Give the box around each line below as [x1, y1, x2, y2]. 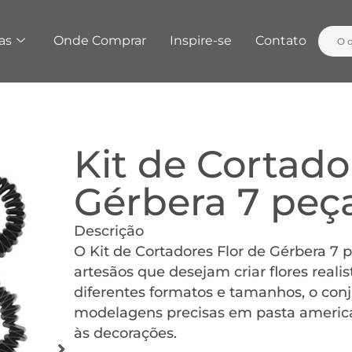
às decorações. [74, 324, 178, 342]
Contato [255, 33, 306, 49]
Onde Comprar [53, 33, 146, 49]
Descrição [74, 222, 145, 240]
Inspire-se [169, 33, 232, 49]
